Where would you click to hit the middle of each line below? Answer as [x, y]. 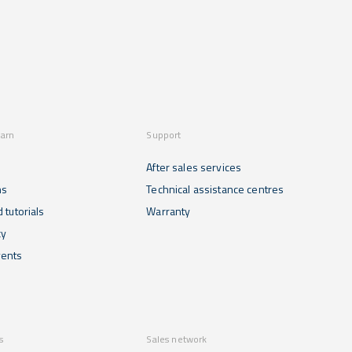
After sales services [194, 167]
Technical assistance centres [215, 189]
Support [164, 135]
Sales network [177, 339]
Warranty [169, 211]
